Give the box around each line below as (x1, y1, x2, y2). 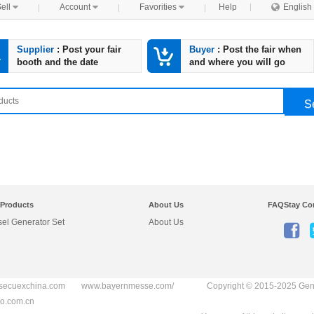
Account (60, 2, 93, 12)
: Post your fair (54, 44, 121, 55)
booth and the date (17, 57, 98, 67)
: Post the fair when (214, 44, 301, 55)
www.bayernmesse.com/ (81, 281, 174, 291)
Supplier (17, 44, 54, 55)
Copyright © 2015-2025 (206, 281, 299, 291)
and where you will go (189, 57, 285, 67)
